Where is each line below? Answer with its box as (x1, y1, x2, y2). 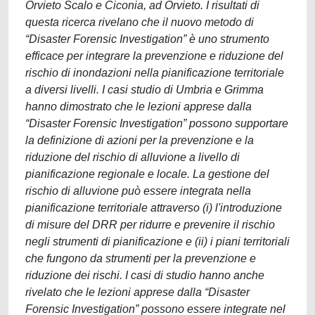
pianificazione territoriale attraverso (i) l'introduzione (25, 202, 282, 214)
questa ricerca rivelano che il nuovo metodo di (25, 16, 254, 28)
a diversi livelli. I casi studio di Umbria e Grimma (25, 84, 264, 96)
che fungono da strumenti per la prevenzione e (25, 252, 256, 264)
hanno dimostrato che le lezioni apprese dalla (25, 101, 252, 112)
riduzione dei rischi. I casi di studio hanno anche (25, 269, 264, 281)
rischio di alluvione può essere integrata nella (25, 185, 251, 197)
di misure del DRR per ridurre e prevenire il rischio (25, 219, 275, 231)
